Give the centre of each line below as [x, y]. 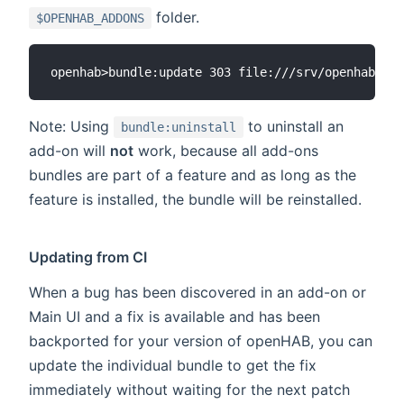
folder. [175, 18]
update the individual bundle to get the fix [173, 366]
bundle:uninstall [179, 128]
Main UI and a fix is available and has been [174, 317]
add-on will [69, 151]
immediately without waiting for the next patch [189, 390]
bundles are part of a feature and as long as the [193, 175]
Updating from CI [88, 257]
